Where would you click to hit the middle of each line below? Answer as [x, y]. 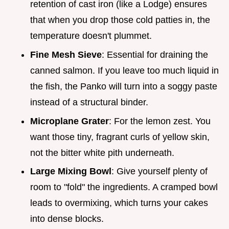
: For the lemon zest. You [160, 121]
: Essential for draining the [155, 55]
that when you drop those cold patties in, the [120, 20]
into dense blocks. [67, 219]
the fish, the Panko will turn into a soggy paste [124, 87]
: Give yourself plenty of [159, 171]
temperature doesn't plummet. [91, 36]
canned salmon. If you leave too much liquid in [124, 71]
